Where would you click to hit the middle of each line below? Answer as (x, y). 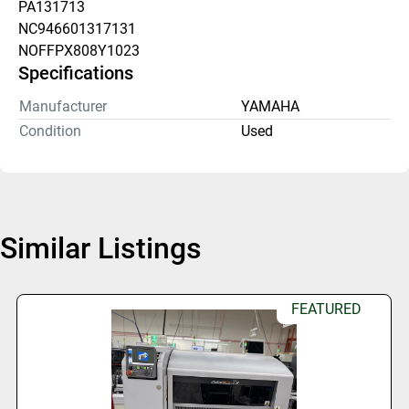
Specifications (76, 73)
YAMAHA (270, 106)
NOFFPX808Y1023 (79, 51)
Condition (50, 131)
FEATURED (326, 309)
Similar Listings (110, 248)
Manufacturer (63, 106)
